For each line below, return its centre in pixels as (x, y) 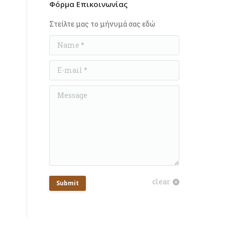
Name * (63, 41)
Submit (68, 183)
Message (65, 91)
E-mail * (65, 66)
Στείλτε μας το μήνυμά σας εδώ (102, 24)
